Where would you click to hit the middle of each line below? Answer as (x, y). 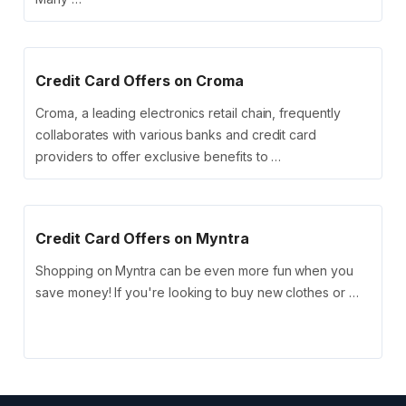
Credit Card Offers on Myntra (143, 239)
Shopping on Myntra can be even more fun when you (194, 271)
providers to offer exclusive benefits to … (159, 157)
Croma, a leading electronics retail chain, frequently (188, 113)
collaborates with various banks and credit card (176, 135)
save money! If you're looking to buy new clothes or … (197, 293)
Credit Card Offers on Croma (140, 81)
